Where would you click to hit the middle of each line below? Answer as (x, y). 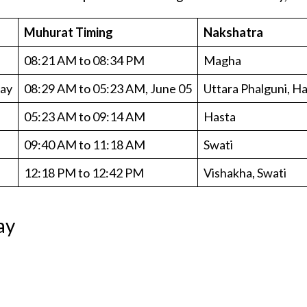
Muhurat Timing (69, 32)
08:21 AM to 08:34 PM (85, 60)
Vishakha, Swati (245, 172)
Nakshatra (235, 32)
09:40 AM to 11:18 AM (85, 144)
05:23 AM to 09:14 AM (85, 116)
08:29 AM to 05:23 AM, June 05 (108, 88)
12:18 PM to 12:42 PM (84, 172)
